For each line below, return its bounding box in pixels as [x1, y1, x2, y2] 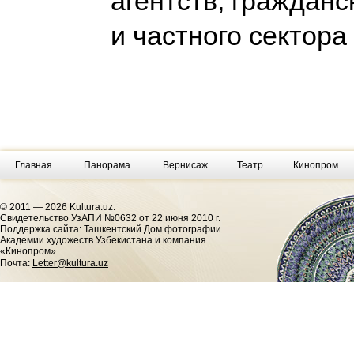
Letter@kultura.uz [32, 258, 108, 269]
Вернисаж [162, 159, 208, 171]
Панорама [83, 159, 130, 171]
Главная [15, 159, 52, 171]
